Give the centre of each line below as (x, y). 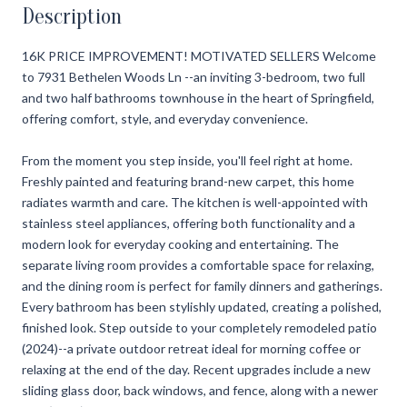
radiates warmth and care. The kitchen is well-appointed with (195, 202)
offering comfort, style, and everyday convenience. (165, 118)
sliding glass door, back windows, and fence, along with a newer (200, 390)
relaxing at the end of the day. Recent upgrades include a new (196, 369)
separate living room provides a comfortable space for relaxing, (198, 264)
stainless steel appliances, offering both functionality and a (189, 223)
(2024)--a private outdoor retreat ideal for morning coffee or (191, 348)
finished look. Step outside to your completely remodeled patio (199, 327)
